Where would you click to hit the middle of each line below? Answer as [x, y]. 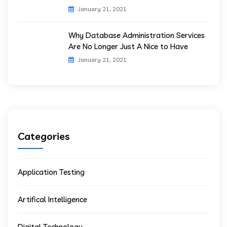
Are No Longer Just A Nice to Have [128, 47]
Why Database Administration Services [137, 35]
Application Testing [51, 172]
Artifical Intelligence [52, 200]
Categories [44, 136]
